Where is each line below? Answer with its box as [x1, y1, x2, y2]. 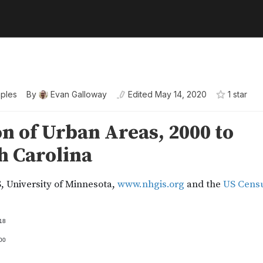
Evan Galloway [50, 89, 107, 99]
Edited [128, 89, 153, 99]
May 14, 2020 [155, 89, 207, 99]
